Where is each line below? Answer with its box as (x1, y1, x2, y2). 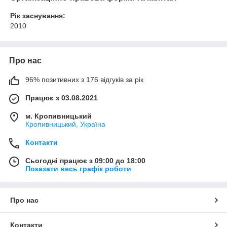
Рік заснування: (10, 12, 65, 20)
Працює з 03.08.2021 (25, 94, 98, 102)
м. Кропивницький (25, 112, 92, 120)
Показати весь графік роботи (25, 165, 131, 173)
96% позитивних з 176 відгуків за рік (25, 75, 143, 84)
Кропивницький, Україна (25, 120, 105, 128)
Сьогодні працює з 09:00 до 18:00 (25, 157, 145, 165)
